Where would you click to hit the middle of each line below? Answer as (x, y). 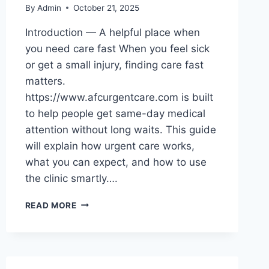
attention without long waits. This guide (120, 129)
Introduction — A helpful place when (112, 32)
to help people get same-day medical (115, 113)
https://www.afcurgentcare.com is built (119, 97)
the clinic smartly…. (71, 178)
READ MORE (51, 205)
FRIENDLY (98, 202)
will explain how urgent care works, (110, 146)
